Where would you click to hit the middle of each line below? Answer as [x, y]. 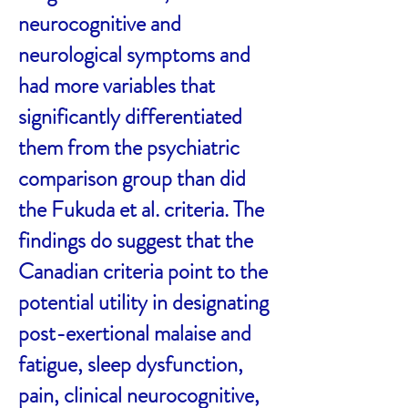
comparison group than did [132, 178]
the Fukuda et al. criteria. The [141, 209]
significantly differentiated [130, 117]
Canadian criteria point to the [143, 271]
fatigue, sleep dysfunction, [131, 364]
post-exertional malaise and [135, 333]
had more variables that [117, 86]
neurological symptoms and [134, 55]
